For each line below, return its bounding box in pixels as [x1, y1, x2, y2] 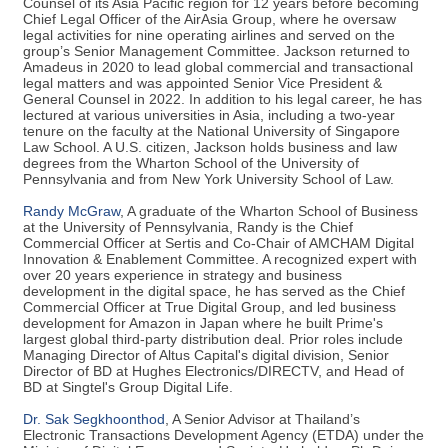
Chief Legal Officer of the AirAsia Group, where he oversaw [23, 10, 396, 27]
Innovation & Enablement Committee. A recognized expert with [23, 250, 417, 267]
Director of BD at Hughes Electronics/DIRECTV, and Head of [23, 362, 404, 379]
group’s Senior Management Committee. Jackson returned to [23, 42, 410, 59]
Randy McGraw [23, 202, 120, 219]
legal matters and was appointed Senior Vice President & [23, 74, 382, 91]
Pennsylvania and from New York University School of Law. [23, 170, 398, 187]
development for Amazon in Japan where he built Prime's [23, 314, 383, 331]
